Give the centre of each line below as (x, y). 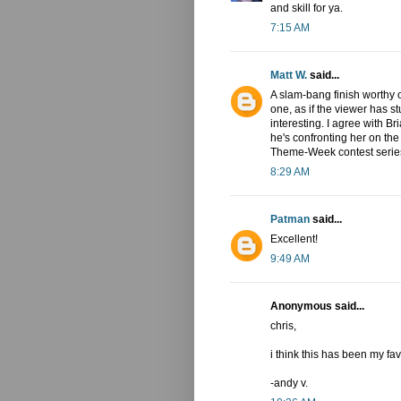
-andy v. (289, 384)
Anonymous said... (317, 307)
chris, (283, 326)
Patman (290, 220)
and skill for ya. (307, 9)
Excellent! (294, 239)
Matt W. (289, 76)
